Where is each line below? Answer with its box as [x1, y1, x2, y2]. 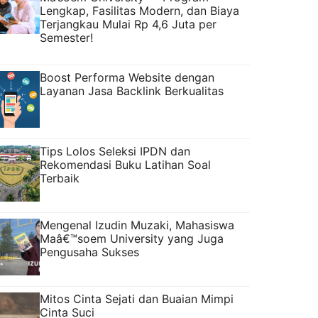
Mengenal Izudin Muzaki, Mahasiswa [40, 217, 234, 232]
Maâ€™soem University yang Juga [40, 231, 224, 246]
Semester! [40, 30, 93, 45]
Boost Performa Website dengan [40, 70, 214, 84]
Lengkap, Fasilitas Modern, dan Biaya [40, 3, 239, 18]
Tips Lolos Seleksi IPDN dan [40, 143, 190, 158]
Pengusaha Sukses [40, 244, 139, 259]
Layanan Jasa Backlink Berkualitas [40, 83, 224, 98]
